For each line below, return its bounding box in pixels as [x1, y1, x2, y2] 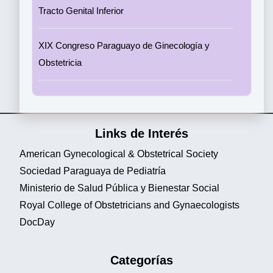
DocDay [19, 217, 55, 227]
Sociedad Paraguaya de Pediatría [19, 166, 166, 176]
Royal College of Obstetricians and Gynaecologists [19, 200, 239, 210]
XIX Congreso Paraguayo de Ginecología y [38, 40, 210, 51]
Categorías [110, 253, 173, 267]
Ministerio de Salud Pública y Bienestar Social [19, 183, 219, 193]
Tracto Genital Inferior [38, 5, 124, 16]
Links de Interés [95, 127, 188, 140]
